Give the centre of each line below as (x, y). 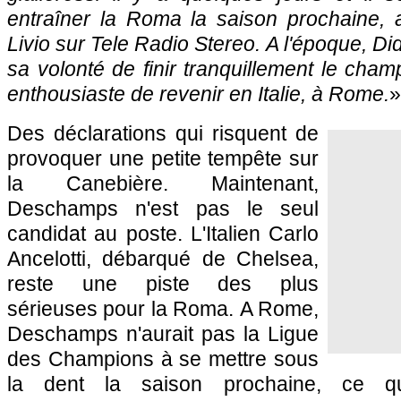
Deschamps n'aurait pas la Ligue (163, 334)
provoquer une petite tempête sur (163, 158)
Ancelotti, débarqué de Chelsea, (163, 259)
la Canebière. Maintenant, (163, 183)
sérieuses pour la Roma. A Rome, (163, 309)
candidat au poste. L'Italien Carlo (163, 234)
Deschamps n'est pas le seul (163, 209)
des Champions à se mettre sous (163, 359)
